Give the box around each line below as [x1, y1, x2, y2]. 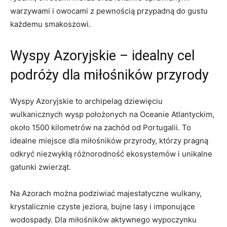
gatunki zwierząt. [10, 162, 71, 172]
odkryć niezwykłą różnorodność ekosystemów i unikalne [10, 148, 212, 159]
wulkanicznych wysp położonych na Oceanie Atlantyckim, [10, 109, 214, 119]
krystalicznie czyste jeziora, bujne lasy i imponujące [10, 201, 195, 211]
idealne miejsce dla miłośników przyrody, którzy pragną [10, 135, 208, 145]
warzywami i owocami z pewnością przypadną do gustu [10, 6, 208, 16]
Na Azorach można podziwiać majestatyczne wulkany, [10, 188, 202, 198]
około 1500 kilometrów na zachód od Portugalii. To [10, 122, 191, 132]
